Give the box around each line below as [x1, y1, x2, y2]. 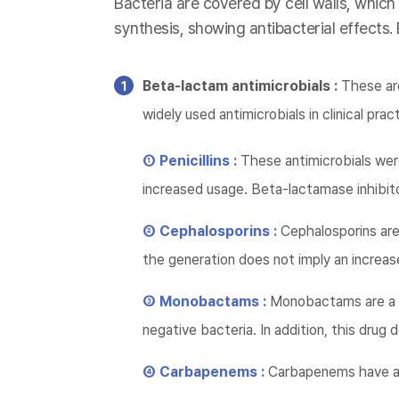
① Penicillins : [142, 152, 240, 169]
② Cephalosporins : [142, 223, 281, 240]
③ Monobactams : [142, 293, 270, 310]
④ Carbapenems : [142, 363, 268, 380]
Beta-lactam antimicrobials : [142, 77, 338, 94]
